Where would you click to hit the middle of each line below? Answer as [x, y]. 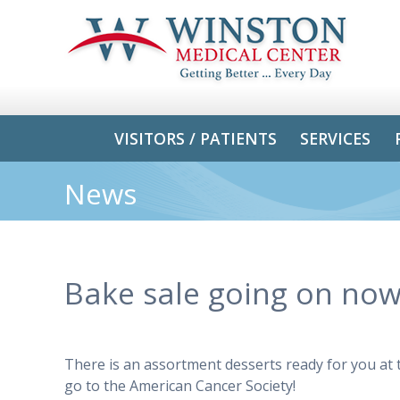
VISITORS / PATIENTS [196, 138]
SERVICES [336, 138]
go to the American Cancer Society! [183, 386]
